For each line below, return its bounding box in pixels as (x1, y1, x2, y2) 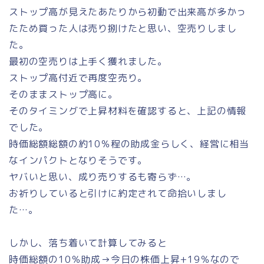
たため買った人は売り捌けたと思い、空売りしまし (9, 22, 237, 35)
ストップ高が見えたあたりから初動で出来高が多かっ (9, 5, 247, 19)
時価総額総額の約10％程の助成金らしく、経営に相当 (9, 137, 249, 151)
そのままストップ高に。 (9, 88, 118, 101)
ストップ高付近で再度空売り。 (9, 71, 148, 85)
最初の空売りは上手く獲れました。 (9, 55, 167, 68)
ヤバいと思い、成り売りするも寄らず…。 (9, 170, 197, 184)
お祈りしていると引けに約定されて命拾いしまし (9, 187, 227, 200)
